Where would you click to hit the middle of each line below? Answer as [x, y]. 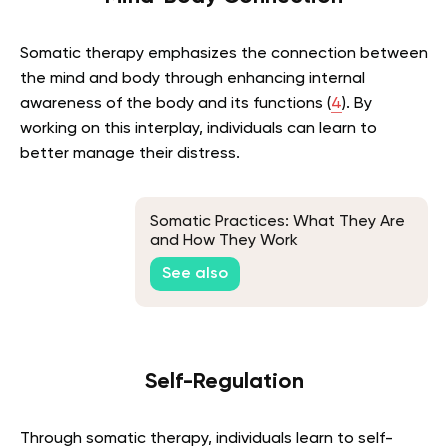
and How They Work [224, 241]
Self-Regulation [224, 381]
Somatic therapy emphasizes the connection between [224, 53]
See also [195, 273]
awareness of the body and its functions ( [175, 103]
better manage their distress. [130, 153]
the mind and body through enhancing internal [192, 78]
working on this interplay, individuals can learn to [198, 128]
